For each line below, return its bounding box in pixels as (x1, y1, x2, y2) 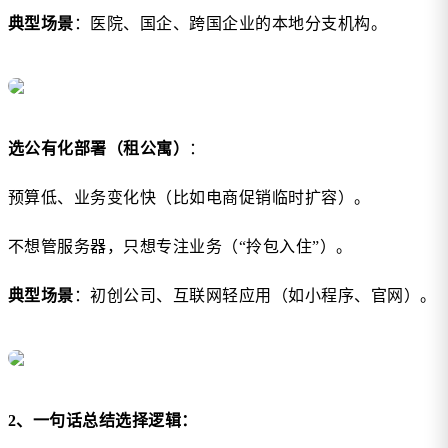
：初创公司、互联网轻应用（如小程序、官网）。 (73, 287, 437, 305)
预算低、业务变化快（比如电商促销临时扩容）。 (8, 189, 371, 207)
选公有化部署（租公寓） (8, 140, 190, 158)
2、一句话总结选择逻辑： (8, 412, 198, 430)
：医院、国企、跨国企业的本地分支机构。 (73, 15, 388, 33)
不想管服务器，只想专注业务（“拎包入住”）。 (8, 238, 353, 256)
